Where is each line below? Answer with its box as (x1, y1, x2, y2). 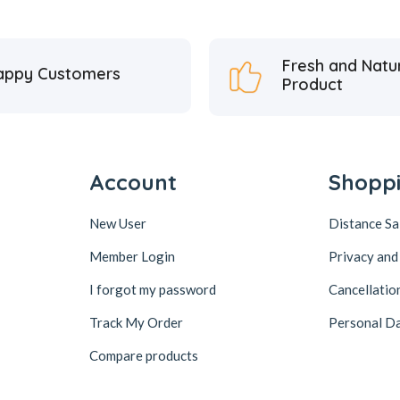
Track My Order (88, 313, 183, 330)
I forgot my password (88, 280, 216, 297)
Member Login (88, 247, 175, 264)
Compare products (88, 346, 198, 363)
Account (88, 168, 177, 196)
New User (88, 214, 146, 231)
